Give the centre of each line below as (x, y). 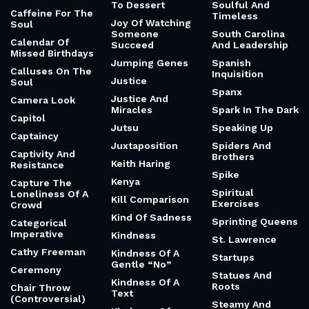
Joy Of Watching (151, 23)
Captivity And (43, 154)
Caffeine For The (52, 13)
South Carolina (248, 34)
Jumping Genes (150, 63)
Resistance (37, 165)
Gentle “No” (141, 264)
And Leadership (250, 45)
